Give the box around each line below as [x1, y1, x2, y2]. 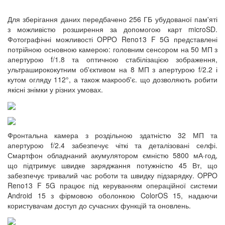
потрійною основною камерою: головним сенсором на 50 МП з [8, 44, 217, 55]
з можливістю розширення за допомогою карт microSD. [8, 24, 217, 35]
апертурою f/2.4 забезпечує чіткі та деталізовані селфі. [8, 140, 217, 150]
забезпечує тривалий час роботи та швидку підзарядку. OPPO [8, 170, 217, 180]
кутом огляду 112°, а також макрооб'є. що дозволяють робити [8, 74, 217, 85]
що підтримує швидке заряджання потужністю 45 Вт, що [8, 160, 217, 170]
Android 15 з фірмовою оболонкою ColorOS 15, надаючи [8, 190, 217, 200]
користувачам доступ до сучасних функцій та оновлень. [8, 200, 191, 210]
